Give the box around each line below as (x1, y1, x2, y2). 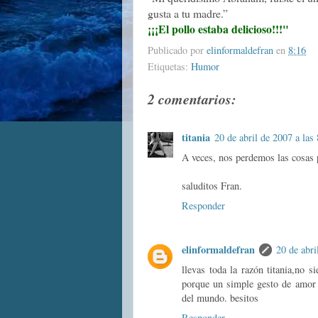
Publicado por (148, 43, 207, 57)
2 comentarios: (148, 89, 236, 109)
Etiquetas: (148, 60, 191, 74)
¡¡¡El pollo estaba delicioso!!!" (148, 20, 289, 37)
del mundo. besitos (182, 290, 258, 305)
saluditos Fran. (182, 178, 242, 192)
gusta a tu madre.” (148, 5, 228, 21)
